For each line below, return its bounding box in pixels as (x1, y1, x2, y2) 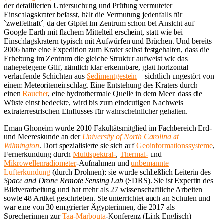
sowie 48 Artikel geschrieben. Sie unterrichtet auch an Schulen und (4, 194, 210, 203)
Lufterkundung (4, 168, 50, 176)
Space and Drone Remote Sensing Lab (4, 176, 125, 185)
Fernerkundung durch (4, 150, 73, 159)
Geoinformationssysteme (136, 141, 213, 150)
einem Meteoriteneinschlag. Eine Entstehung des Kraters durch (4, 81, 197, 89)
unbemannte (131, 159, 169, 168)
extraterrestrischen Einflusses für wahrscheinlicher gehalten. (4, 107, 188, 116)
